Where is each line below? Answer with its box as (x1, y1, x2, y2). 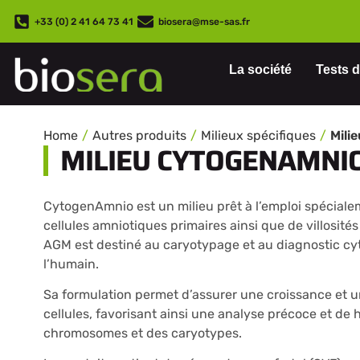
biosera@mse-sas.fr (158, 15, 250, 27)
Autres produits (92, 127, 186, 143)
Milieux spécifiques (200, 127, 316, 143)
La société (229, 63, 292, 76)
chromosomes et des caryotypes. (43, 325, 242, 341)
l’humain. (43, 256, 99, 272)
